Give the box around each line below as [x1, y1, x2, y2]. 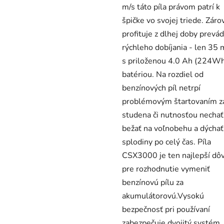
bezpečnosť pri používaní [122, 204, 210, 215]
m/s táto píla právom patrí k [122, 1, 220, 13]
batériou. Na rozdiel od [122, 69, 203, 80]
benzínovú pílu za [122, 177, 183, 188]
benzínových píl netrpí [122, 82, 200, 94]
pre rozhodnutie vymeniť [122, 163, 210, 175]
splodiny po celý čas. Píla [122, 136, 211, 148]
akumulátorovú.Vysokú [122, 190, 204, 202]
